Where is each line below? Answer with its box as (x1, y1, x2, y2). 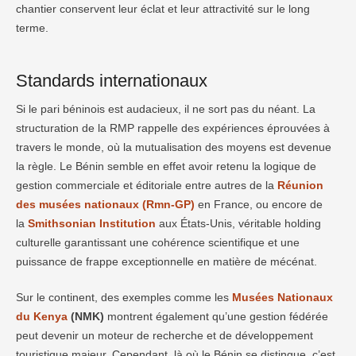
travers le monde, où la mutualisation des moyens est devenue (16, 140, 331, 153)
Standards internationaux (16, 71, 207, 91)
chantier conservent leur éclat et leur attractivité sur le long (16, 2, 310, 15)
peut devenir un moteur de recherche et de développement (16, 328, 313, 342)
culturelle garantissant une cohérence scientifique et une (16, 235, 300, 249)
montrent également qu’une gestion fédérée (104, 309, 328, 323)
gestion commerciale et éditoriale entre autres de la (16, 178, 277, 192)
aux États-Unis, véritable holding (156, 216, 321, 230)
